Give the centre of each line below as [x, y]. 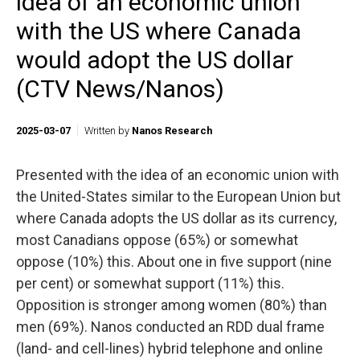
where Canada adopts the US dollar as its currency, [176, 218]
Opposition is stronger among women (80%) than [172, 305]
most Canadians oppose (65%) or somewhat [157, 240]
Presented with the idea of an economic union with [178, 175]
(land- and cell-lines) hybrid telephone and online [170, 348]
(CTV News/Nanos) [120, 89]
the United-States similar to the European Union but [178, 196]
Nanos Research [172, 131]
